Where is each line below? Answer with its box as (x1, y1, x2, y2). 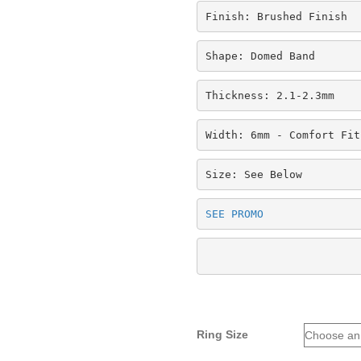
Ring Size (197, 328, 249, 341)
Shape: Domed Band (205, 49, 315, 62)
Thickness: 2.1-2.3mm (205, 89, 334, 102)
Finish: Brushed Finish (205, 10, 347, 23)
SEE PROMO (205, 207, 263, 220)
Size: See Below (205, 168, 302, 180)
